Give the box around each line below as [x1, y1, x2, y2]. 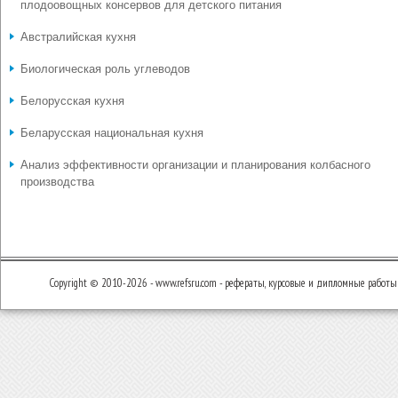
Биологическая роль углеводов [20, 62, 190, 76]
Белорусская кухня [20, 94, 124, 107]
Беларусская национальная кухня [20, 126, 203, 139]
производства [20, 175, 94, 188]
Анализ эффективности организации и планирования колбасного [20, 158, 370, 171]
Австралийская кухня [20, 30, 136, 44]
